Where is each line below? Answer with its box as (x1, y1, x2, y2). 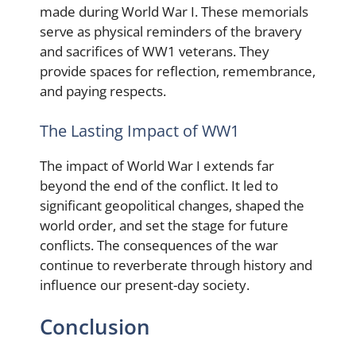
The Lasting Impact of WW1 (40, 119, 239, 141)
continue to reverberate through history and (40, 255, 312, 274)
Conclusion (40, 313, 150, 340)
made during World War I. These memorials (40, 2, 308, 21)
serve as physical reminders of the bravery (40, 22, 302, 41)
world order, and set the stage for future (40, 215, 288, 234)
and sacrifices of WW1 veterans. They (40, 42, 269, 60)
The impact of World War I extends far (40, 156, 274, 175)
